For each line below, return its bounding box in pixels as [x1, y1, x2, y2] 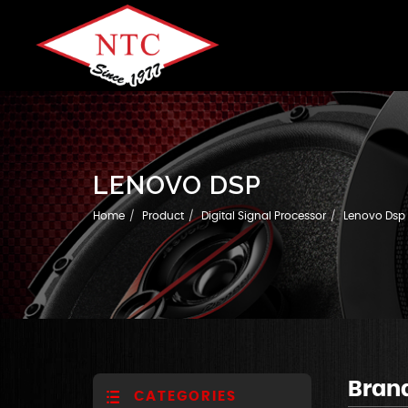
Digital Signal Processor [201, 210, 326, 221]
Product [142, 210, 184, 221]
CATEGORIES [120, 390, 237, 403]
